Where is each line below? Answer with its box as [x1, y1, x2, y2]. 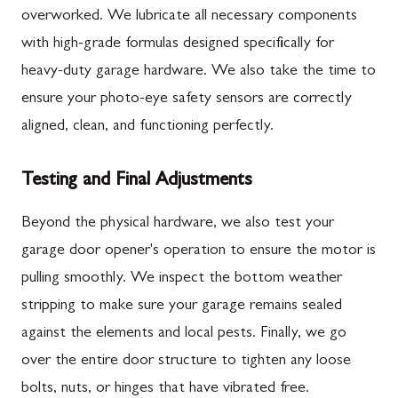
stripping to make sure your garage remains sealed [21, 298, 342, 314]
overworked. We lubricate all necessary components [21, 8, 357, 25]
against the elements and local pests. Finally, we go [21, 325, 346, 342]
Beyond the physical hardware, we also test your [21, 215, 334, 232]
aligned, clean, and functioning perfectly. [21, 118, 274, 135]
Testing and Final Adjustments [21, 171, 252, 191]
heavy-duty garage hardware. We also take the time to [21, 63, 376, 80]
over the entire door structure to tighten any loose [21, 353, 351, 370]
